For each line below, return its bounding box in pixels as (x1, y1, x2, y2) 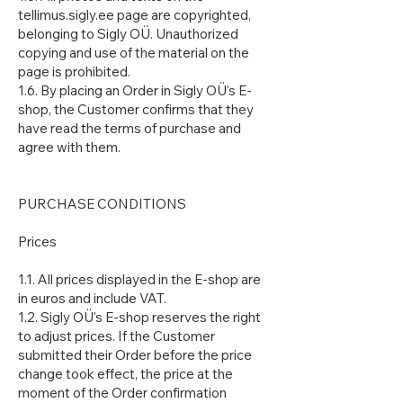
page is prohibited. (18, 63, 130, 81)
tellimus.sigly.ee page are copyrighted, (18, 6, 251, 24)
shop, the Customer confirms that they (18, 101, 254, 119)
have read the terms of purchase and (18, 120, 241, 138)
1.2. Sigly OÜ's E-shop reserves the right (18, 309, 261, 327)
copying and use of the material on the (18, 44, 249, 62)
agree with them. (18, 139, 121, 157)
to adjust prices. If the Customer (18, 327, 215, 345)
